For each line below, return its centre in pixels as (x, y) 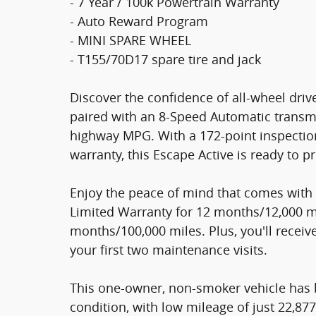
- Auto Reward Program (139, 21)
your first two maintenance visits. (169, 249)
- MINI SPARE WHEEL (130, 40)
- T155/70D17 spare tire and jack (165, 59)
